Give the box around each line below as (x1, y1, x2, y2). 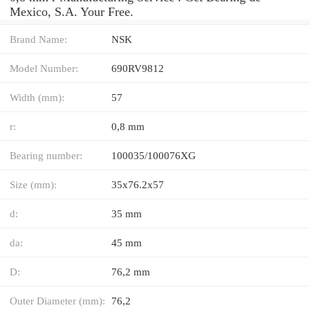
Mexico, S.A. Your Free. (10, 4, 134, 19)
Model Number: (10, 62, 78, 74)
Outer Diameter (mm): (10, 294, 105, 307)
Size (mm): (10, 178, 57, 190)
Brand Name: (10, 33, 67, 45)
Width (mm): (10, 91, 64, 103)
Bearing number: (10, 149, 82, 161)
